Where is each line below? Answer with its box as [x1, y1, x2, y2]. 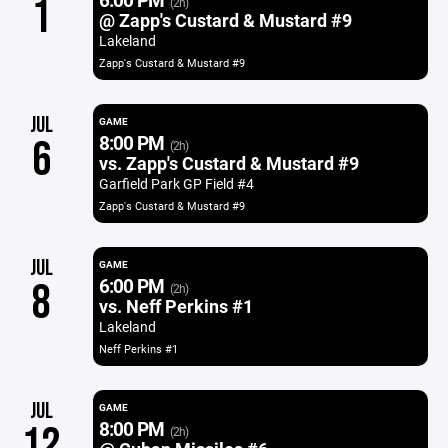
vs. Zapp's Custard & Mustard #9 [98, 151, 359, 175]
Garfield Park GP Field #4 [98, 174, 254, 193]
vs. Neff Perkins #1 [98, 294, 253, 318]
